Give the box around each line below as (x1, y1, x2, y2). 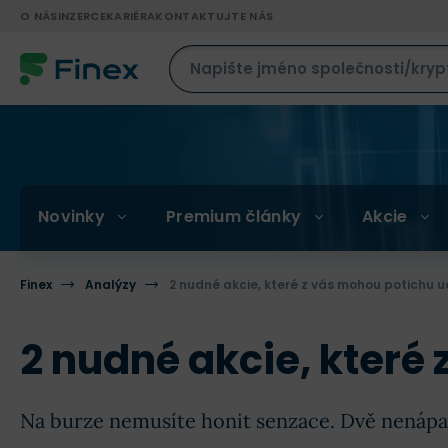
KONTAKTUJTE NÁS (155, 8, 274, 24)
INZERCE (57, 8, 106, 24)
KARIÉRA (105, 8, 156, 24)
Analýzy (85, 276, 136, 293)
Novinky (37, 204, 106, 228)
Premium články (165, 204, 302, 228)
